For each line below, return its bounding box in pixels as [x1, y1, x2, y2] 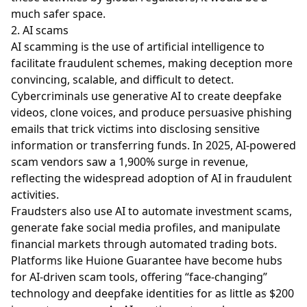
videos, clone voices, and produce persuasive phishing [11, 104, 292, 120]
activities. [11, 186, 59, 202]
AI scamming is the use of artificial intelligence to [11, 38, 265, 54]
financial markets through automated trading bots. [11, 236, 277, 251]
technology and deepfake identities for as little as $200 [11, 285, 294, 301]
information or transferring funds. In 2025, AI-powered [11, 137, 296, 153]
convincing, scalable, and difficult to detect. [11, 71, 234, 87]
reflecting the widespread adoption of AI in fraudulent [11, 170, 292, 186]
